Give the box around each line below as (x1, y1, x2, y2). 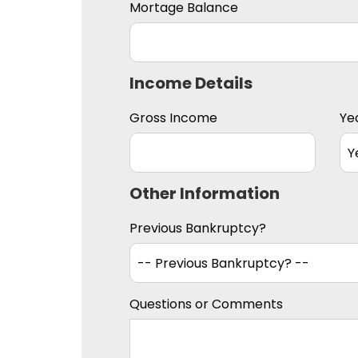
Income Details (129, 72, 253, 95)
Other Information (129, 182, 280, 205)
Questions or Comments (129, 295, 283, 314)
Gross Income (129, 109, 217, 128)
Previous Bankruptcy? (129, 219, 266, 238)
